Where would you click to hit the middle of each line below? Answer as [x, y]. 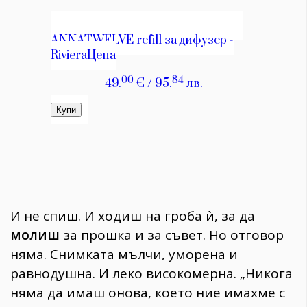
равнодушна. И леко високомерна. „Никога [151, 273]
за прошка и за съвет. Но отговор [172, 235]
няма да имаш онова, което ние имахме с [148, 292]
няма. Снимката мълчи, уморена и [124, 254]
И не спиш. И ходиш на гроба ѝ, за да [133, 216]
